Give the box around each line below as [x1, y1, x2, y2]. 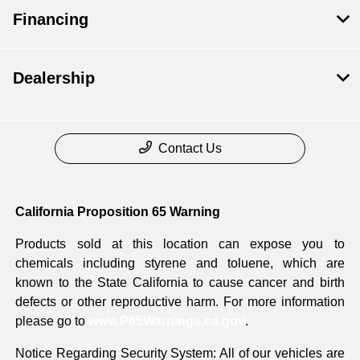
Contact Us [157, 141, 222, 156]
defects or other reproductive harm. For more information [15, 295, 345, 309]
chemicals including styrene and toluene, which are [15, 256, 345, 271]
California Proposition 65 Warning [15, 205, 221, 219]
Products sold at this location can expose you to [15, 237, 345, 252]
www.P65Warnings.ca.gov [88, 314, 246, 329]
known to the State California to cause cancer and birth [15, 276, 345, 290]
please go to [15, 314, 89, 329]
